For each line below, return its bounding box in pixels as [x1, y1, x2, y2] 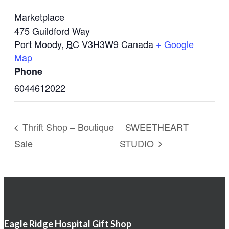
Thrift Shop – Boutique [20, 120, 114, 134]
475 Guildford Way [14, 24, 90, 38]
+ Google [156, 37, 194, 51]
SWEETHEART [125, 120, 189, 134]
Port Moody [14, 37, 61, 51]
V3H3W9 [82, 37, 119, 51]
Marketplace [14, 10, 64, 24]
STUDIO [120, 136, 157, 150]
